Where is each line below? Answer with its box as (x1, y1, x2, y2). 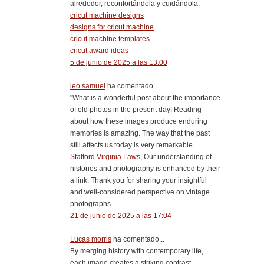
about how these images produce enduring (70, 117, 207, 126)
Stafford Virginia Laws (70, 152, 140, 161)
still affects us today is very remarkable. (70, 140, 194, 149)
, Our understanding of (140, 152, 212, 161)
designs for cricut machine (70, 22, 154, 31)
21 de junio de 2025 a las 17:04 (70, 211, 171, 220)
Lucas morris (70, 235, 111, 243)
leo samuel (70, 81, 105, 90)
